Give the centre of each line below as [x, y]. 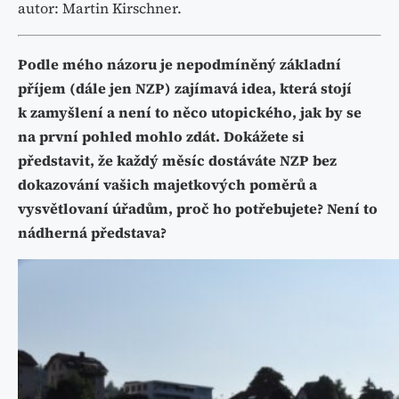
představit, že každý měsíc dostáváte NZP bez [177, 160]
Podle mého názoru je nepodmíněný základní [179, 64]
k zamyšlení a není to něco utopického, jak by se [190, 112]
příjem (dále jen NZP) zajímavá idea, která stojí [185, 88]
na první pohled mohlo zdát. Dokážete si [161, 136]
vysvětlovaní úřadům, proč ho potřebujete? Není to [198, 208]
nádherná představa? [92, 232]
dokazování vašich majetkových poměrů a [167, 184]
